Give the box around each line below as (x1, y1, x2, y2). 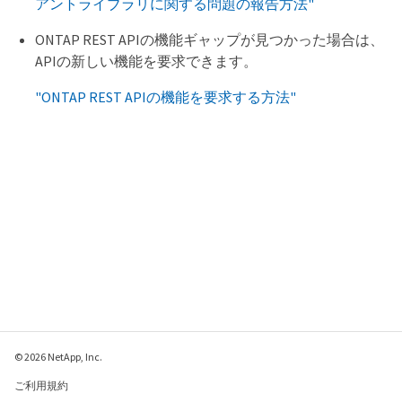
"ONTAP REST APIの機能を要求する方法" (35, 88, 296, 107)
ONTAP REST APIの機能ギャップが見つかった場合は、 (35, 31, 384, 49)
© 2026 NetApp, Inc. (14, 350, 102, 363)
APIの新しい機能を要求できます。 (35, 52, 258, 71)
